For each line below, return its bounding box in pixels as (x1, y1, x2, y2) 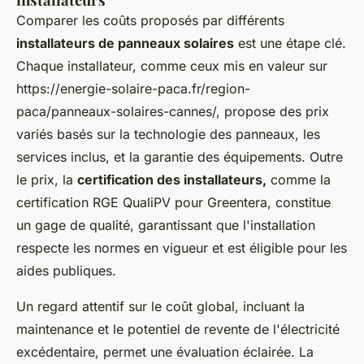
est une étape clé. (234, 34, 346, 51)
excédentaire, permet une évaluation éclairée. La (16, 343, 314, 360)
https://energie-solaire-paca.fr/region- (16, 80, 250, 97)
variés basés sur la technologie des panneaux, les (16, 125, 320, 142)
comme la (266, 171, 331, 188)
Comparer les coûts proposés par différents (16, 11, 284, 28)
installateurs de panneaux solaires (16, 34, 234, 51)
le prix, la (16, 171, 77, 188)
